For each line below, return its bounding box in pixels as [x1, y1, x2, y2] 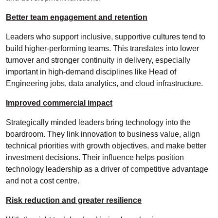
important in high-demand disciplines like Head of [6, 68, 176, 76]
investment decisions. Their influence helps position [6, 153, 184, 162]
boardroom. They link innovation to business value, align [6, 130, 200, 139]
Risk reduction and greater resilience [6, 196, 142, 205]
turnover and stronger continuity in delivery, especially [6, 56, 190, 65]
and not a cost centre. [6, 177, 79, 185]
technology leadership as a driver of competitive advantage [6, 165, 208, 174]
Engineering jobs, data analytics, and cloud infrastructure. [6, 79, 203, 88]
